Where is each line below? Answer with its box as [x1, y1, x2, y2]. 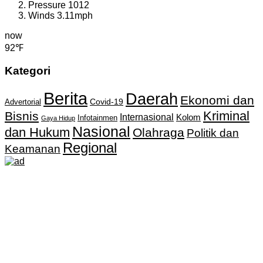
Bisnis [5, 109, 39, 123]
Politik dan [187, 126, 239, 139]
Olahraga [133, 125, 184, 139]
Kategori [5, 65, 50, 77]
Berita [43, 88, 87, 108]
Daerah [126, 89, 178, 108]
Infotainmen [77, 113, 117, 122]
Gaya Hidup [41, 114, 75, 122]
